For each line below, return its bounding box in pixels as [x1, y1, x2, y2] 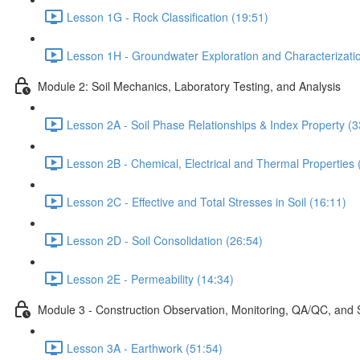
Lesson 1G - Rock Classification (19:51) [67, 8, 268, 25]
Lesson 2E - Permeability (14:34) [67, 270, 234, 287]
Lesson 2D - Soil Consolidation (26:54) [67, 231, 263, 248]
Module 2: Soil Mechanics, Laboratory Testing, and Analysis [38, 77, 341, 94]
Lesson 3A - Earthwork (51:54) [67, 339, 223, 356]
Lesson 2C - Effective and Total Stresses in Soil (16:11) [67, 193, 346, 210]
